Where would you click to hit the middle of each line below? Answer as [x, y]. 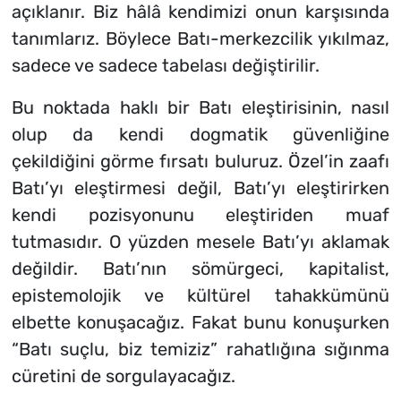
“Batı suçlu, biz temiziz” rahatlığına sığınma [200, 350]
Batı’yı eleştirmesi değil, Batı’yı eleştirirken [200, 188]
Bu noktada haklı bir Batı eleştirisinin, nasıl [200, 108]
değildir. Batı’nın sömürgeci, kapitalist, [200, 269]
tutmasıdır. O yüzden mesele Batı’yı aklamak [200, 242]
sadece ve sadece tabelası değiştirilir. [165, 66]
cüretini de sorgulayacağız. [123, 376]
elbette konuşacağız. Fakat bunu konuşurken [200, 323]
